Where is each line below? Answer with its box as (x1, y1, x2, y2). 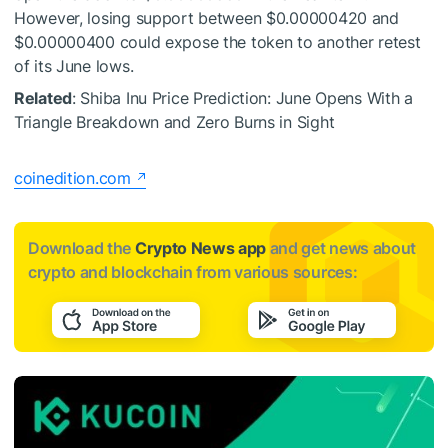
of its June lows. (14, 56, 134, 77)
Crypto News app (134, 238, 267, 259)
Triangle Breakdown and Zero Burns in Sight (14, 112, 335, 133)
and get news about (266, 238, 416, 259)
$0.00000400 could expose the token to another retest (14, 32, 421, 53)
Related (14, 88, 73, 109)
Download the (28, 238, 135, 259)
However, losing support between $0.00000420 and (14, 8, 399, 29)
